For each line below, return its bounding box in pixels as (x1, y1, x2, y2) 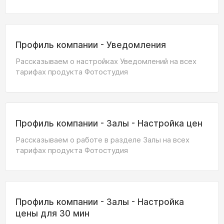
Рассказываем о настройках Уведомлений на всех (15, 56, 196, 66)
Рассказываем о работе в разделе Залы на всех (15, 135, 189, 144)
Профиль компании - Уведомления (15, 40, 166, 50)
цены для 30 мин (15, 208, 89, 218)
